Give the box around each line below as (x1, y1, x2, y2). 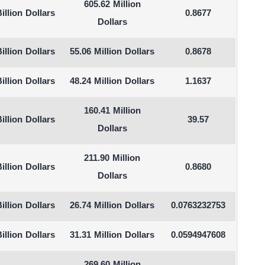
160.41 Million (83, 105, 141, 118)
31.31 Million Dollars (70, 230, 155, 242)
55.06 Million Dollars (70, 46, 155, 59)
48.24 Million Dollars (70, 76, 155, 88)
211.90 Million (84, 153, 141, 165)
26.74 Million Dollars (70, 200, 155, 212)
